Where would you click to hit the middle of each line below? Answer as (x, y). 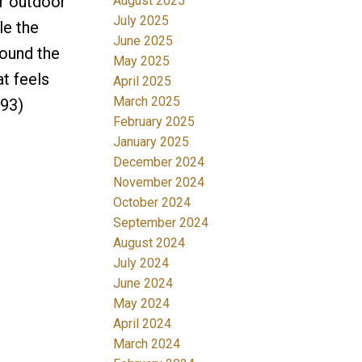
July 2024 (141, 263)
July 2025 (141, 20)
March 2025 (147, 101)
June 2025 (143, 40)
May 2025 (142, 61)
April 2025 (143, 81)
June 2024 (143, 283)
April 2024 (143, 323)
